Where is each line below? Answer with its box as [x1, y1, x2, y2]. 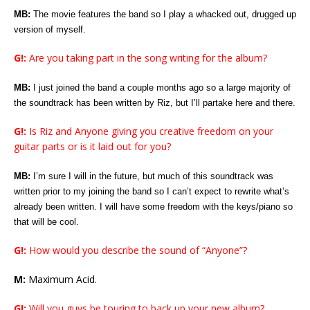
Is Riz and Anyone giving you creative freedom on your [26, 124, 273, 138]
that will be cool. [14, 216, 79, 227]
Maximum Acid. [26, 272, 97, 286]
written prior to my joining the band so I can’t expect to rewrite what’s [14, 185, 289, 197]
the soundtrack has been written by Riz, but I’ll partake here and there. [14, 97, 295, 108]
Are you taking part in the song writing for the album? [26, 51, 267, 64]
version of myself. [14, 24, 86, 35]
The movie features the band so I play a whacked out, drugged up [30, 8, 296, 19]
